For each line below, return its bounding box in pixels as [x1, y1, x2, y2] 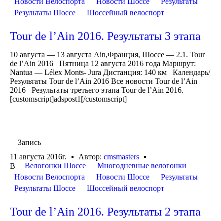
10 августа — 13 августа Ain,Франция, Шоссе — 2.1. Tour [10, 50, 205, 59]
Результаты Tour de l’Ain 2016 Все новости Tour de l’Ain [10, 76, 197, 85]
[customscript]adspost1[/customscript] [10, 94, 127, 103]
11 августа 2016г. [10, 152, 67, 161]
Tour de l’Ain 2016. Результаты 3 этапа [10, 29, 201, 42]
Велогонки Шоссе [25, 161, 86, 170]
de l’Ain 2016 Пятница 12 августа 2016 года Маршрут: [10, 59, 196, 68]
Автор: [78, 152, 104, 161]
